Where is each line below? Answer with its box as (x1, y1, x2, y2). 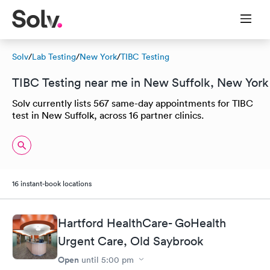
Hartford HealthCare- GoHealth (58, 215, 226, 230)
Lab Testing (32, 51, 76, 62)
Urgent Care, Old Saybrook (58, 233, 204, 248)
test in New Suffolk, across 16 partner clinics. (12, 109, 204, 121)
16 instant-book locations (12, 178, 92, 189)
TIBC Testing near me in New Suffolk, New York (12, 75, 269, 90)
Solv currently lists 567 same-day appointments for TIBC (12, 97, 253, 109)
